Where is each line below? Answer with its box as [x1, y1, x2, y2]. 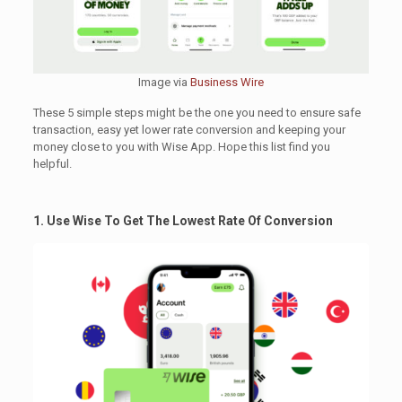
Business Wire [189, 75, 264, 90]
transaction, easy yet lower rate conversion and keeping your [32, 123, 345, 137]
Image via [137, 75, 190, 90]
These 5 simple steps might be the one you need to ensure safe [32, 106, 361, 120]
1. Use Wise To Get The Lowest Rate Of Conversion [32, 214, 333, 229]
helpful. [32, 157, 72, 171]
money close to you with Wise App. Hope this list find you [32, 140, 330, 154]
